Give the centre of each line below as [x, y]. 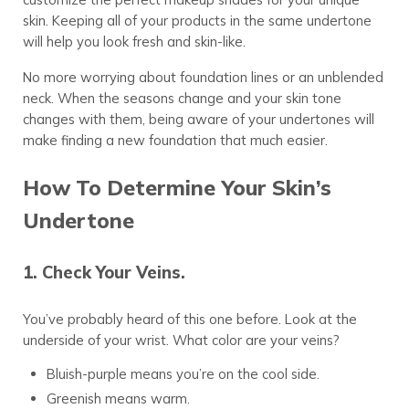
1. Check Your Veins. [104, 273]
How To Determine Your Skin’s [177, 187]
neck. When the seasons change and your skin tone [182, 99]
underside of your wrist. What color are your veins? [181, 340]
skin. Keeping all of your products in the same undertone [197, 21]
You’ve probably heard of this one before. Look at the [189, 319]
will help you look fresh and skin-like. [134, 42]
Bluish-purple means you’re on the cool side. [183, 373]
